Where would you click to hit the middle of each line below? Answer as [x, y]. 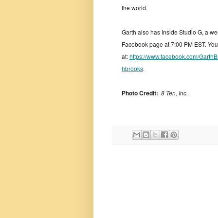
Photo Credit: [140, 93]
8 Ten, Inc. [174, 92]
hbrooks [132, 68]
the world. [135, 7]
